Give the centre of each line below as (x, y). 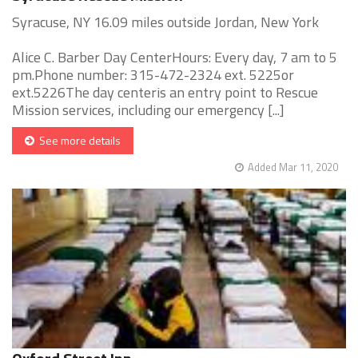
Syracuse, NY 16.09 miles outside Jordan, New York (165, 22)
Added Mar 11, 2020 (293, 167)
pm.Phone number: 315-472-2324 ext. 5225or (153, 75)
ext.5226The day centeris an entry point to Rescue (165, 93)
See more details (78, 141)
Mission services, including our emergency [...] (148, 110)
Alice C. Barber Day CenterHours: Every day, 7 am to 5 (175, 58)
